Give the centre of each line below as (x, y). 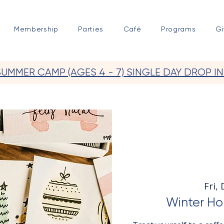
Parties (91, 29)
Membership (36, 29)
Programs (178, 29)
